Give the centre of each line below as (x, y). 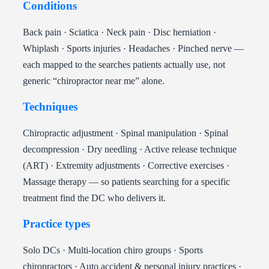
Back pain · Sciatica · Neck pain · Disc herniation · (119, 32)
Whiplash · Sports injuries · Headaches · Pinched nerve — (133, 48)
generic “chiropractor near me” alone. (94, 80)
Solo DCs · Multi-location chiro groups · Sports (113, 250)
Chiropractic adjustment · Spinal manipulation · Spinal (125, 133)
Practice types (56, 223)
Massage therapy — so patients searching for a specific (126, 181)
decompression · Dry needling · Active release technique (130, 149)
